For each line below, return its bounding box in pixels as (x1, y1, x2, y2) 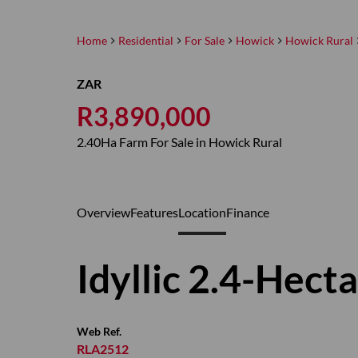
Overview (77, 205, 130, 220)
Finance (226, 205, 269, 220)
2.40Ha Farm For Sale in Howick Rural (77, 134, 282, 149)
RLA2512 (77, 341, 129, 356)
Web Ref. (77, 324, 121, 338)
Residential (118, 34, 173, 47)
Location (178, 205, 226, 220)
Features (130, 205, 178, 220)
